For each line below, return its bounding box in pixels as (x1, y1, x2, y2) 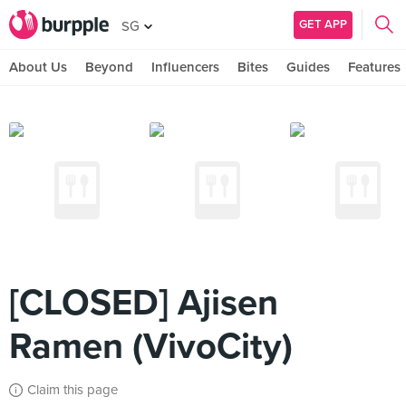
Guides (286, 59, 330, 75)
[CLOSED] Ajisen (9, 281, 278, 324)
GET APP (299, 16, 347, 32)
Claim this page (27, 382, 118, 398)
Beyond (85, 59, 133, 75)
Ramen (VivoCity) (9, 324, 293, 368)
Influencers (151, 59, 219, 75)
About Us (9, 59, 67, 75)
